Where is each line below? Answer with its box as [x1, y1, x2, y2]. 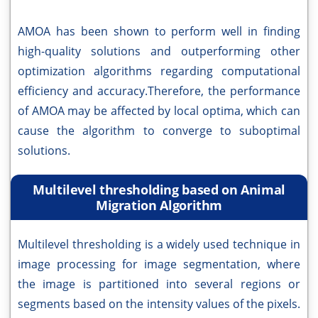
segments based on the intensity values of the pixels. [18, 296, 300, 312]
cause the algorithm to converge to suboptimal [18, 123, 300, 138]
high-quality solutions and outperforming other [18, 43, 300, 59]
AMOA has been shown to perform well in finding [18, 23, 300, 39]
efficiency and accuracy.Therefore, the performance [18, 83, 300, 99]
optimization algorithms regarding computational [18, 63, 300, 79]
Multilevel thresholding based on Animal [33, 181, 285, 198]
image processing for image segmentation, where [18, 256, 300, 272]
